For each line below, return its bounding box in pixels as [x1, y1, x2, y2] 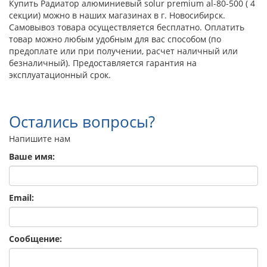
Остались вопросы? [9, 111, 155, 133]
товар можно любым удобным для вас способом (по [9, 33, 221, 45]
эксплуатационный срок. [9, 69, 111, 81]
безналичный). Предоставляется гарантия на [9, 57, 197, 69]
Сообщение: [9, 233, 62, 245]
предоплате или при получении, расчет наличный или [9, 45, 238, 57]
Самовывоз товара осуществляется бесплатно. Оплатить [9, 21, 244, 33]
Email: [9, 192, 34, 204]
